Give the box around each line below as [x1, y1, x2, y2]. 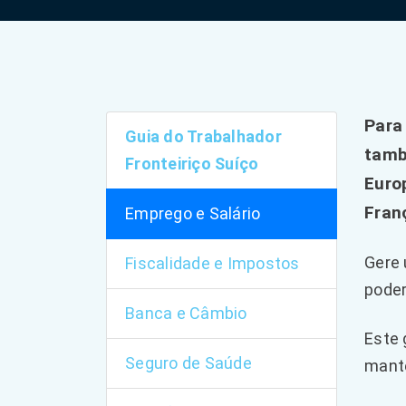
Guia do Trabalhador [125, 127, 282, 146]
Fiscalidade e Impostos [125, 254, 300, 273]
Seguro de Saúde [125, 353, 252, 372]
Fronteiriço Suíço [125, 154, 259, 173]
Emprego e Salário [125, 204, 261, 223]
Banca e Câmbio [125, 304, 247, 323]
